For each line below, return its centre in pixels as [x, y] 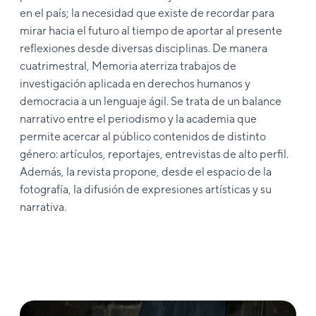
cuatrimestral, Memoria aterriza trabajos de [128, 66]
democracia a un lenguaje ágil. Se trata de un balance [151, 101]
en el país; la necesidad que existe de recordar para [147, 13]
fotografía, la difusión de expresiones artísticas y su [146, 189]
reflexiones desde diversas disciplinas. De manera [144, 48]
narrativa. [43, 207]
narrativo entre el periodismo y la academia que [138, 119]
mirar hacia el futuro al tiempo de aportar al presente [151, 30]
